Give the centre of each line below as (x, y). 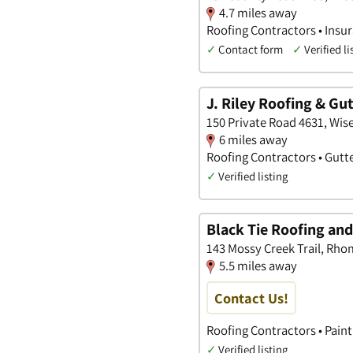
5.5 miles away (258, 266)
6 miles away (253, 139)
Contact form (251, 49)
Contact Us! (251, 298)
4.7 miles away (258, 12)
